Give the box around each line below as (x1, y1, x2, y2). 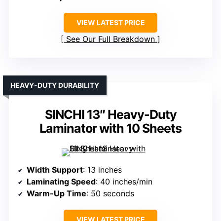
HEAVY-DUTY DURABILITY (10, 81, 99, 90)
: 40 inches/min (96, 177, 152, 187)
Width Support (27, 165, 83, 175)
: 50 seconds (86, 188, 134, 199)
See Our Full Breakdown (66, 34, 155, 44)
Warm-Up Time (27, 188, 86, 199)
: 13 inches (83, 165, 122, 175)
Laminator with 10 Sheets (39, 121, 182, 136)
